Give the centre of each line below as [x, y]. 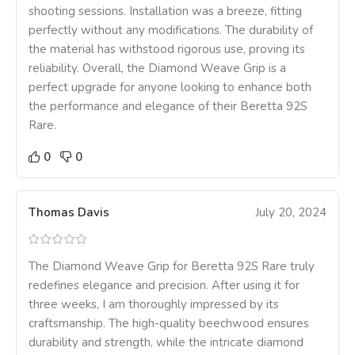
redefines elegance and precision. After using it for [164, 286]
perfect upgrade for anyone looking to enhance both [170, 88]
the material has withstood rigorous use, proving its [167, 50]
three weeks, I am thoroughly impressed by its [154, 305]
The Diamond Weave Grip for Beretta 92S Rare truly [172, 267]
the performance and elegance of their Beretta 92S [168, 107]
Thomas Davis [69, 213]
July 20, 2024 [291, 213]
